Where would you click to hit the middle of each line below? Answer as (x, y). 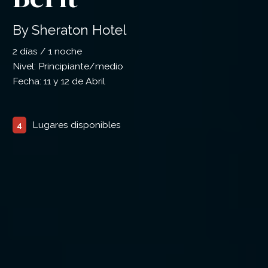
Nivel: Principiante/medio (68, 66)
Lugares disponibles (77, 125)
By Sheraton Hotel (69, 30)
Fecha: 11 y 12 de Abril (59, 81)
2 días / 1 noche (47, 51)
